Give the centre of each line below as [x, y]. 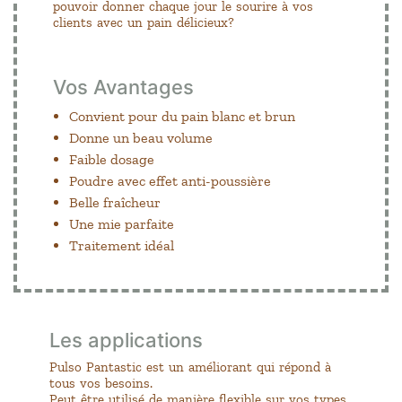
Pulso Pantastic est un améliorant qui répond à [190, 367]
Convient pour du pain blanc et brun [182, 116]
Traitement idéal [122, 245]
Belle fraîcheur [115, 202]
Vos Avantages [123, 87]
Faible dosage [112, 159]
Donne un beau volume [141, 137]
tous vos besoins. [101, 383]
